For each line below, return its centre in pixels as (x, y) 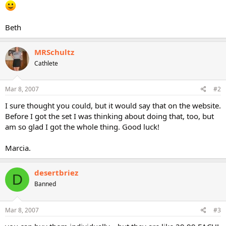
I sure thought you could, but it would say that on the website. (113, 105)
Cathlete (46, 63)
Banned (45, 184)
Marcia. (18, 148)
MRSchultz (54, 52)
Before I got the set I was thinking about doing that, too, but (109, 116)
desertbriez (56, 173)
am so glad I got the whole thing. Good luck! (82, 127)
